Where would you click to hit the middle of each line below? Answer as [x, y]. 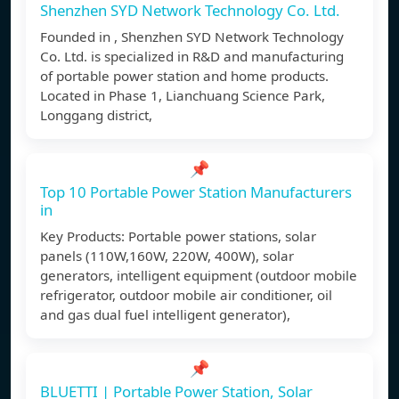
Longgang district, [96, 115]
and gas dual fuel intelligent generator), [165, 315]
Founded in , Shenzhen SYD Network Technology [192, 37]
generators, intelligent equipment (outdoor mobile [199, 276]
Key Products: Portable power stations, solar [178, 236]
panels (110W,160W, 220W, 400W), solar [167, 256]
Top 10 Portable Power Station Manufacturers [196, 192]
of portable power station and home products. [184, 76]
